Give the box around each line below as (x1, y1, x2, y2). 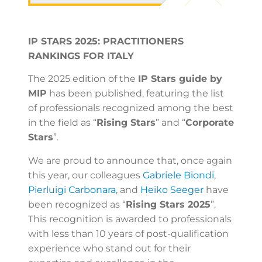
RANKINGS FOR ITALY (28, 50, 134, 62)
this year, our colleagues (28, 169, 143, 181)
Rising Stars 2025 (126, 198, 211, 210)
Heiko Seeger (140, 184, 204, 195)
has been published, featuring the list (47, 88, 224, 99)
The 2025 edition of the (28, 73, 138, 85)
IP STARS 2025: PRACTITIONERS (28, 36, 184, 47)
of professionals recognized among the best (28, 102, 233, 114)
